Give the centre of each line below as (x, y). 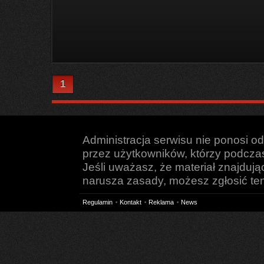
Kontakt (131, 202)
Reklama (161, 202)
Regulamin (98, 202)
